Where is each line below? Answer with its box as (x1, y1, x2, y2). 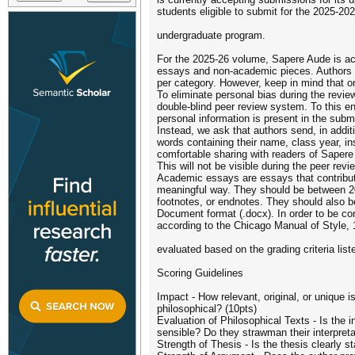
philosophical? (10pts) (157, 303, 257, 315)
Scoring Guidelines (157, 267, 243, 279)
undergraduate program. (157, 29, 265, 41)
